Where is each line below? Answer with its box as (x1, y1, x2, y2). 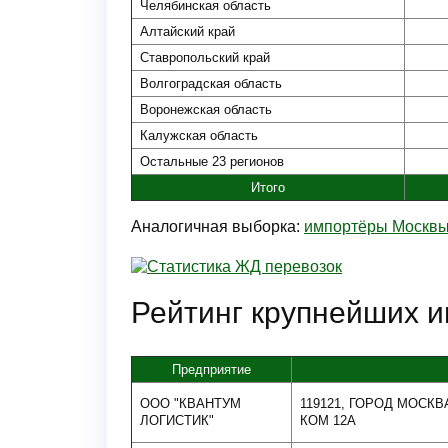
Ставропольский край (140, 50, 270, 65)
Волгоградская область (140, 76, 282, 91)
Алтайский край (140, 24, 235, 39)
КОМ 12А (300, 413, 356, 428)
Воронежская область (140, 102, 272, 117)
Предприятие (172, 362, 251, 377)
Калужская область (140, 128, 258, 143)
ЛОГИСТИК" (140, 413, 214, 428)
